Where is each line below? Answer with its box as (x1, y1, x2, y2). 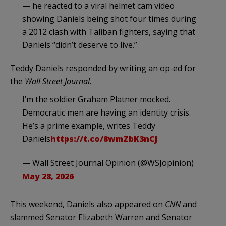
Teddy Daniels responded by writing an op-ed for (10, 62, 196, 74)
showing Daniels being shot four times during (22, 13, 196, 24)
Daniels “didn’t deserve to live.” (22, 39, 137, 50)
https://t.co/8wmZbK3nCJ (50, 133, 157, 144)
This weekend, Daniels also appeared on (10, 198, 165, 210)
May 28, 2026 (22, 170, 74, 182)
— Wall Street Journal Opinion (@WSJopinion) (22, 157, 194, 168)
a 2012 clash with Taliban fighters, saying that (22, 26, 195, 37)
